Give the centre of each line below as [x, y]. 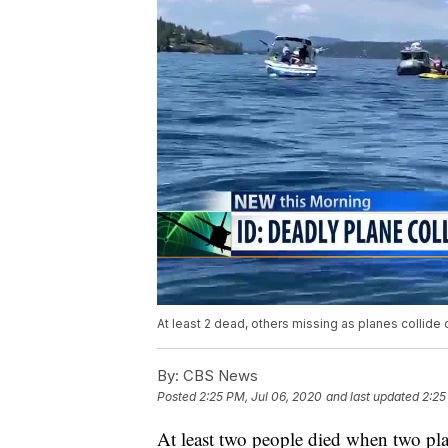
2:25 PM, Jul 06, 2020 [260, 397]
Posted [178, 397]
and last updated [372, 397]
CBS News [218, 376]
